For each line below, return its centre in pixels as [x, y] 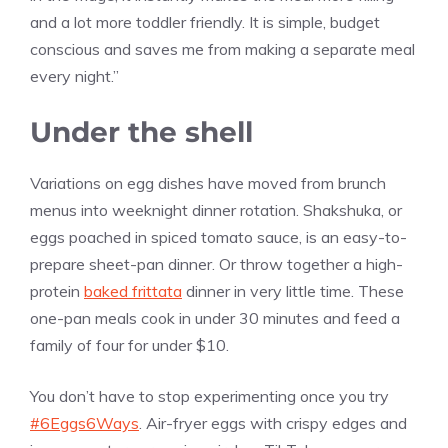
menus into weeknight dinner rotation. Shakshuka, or [216, 209]
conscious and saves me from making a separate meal [222, 48]
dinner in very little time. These [293, 290]
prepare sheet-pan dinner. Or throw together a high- [216, 263]
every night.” [74, 75]
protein [57, 290]
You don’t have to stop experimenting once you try [209, 395]
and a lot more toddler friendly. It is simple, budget [205, 21]
